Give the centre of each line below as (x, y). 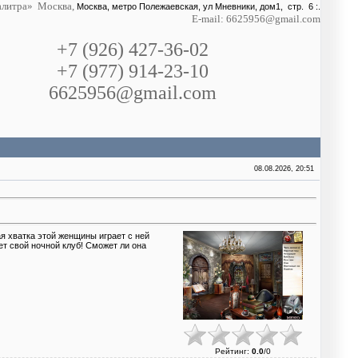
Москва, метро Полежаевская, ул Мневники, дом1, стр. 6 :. (199, 6)
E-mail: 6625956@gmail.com (256, 19)
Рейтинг (231, 351)
